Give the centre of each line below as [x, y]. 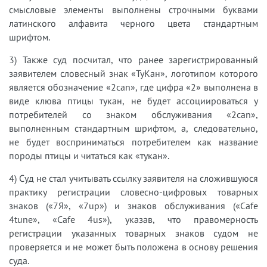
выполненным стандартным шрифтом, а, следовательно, [133, 128]
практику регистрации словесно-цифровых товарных [133, 192]
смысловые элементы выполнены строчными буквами [133, 9]
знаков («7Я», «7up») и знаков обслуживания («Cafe [133, 205]
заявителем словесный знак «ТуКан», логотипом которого [133, 73]
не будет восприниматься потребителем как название [133, 142]
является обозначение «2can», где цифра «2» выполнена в [133, 87]
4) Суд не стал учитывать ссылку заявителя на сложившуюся [133, 178]
